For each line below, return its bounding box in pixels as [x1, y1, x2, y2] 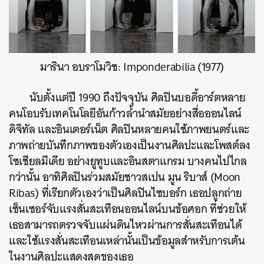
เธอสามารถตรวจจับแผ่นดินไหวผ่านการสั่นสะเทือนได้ [9, 215, 242, 235]
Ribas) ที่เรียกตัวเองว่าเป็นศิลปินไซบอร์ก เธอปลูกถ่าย [9, 183, 242, 203]
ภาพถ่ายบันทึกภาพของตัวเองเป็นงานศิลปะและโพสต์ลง [9, 136, 250, 156]
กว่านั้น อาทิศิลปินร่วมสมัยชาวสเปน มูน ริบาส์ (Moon [9, 167, 240, 187]
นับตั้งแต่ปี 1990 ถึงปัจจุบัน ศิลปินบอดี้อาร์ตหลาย [29, 88, 246, 108]
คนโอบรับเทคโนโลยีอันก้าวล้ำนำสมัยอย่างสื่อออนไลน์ [9, 104, 242, 124]
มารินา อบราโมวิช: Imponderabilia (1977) [39, 57, 225, 77]
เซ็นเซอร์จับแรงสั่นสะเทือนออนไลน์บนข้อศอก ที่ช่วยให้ [9, 199, 246, 219]
